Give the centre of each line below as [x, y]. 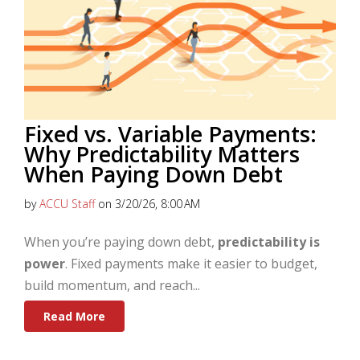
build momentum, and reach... [112, 286]
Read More [74, 317]
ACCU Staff [67, 204]
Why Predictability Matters [162, 154]
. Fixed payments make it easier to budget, [191, 264]
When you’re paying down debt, [121, 242]
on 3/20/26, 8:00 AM [147, 204]
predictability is [269, 242]
